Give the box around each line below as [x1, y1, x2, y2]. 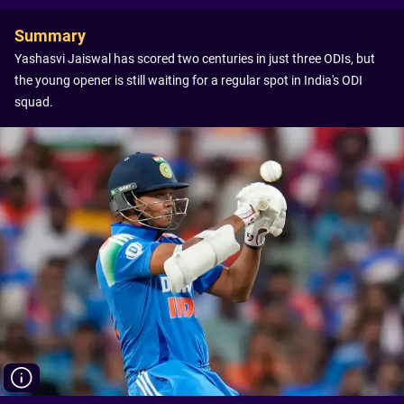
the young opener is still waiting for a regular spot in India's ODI [14, 73, 363, 87]
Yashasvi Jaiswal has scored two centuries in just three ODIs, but [14, 51, 375, 66]
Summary [14, 26, 86, 45]
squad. [14, 95, 53, 109]
